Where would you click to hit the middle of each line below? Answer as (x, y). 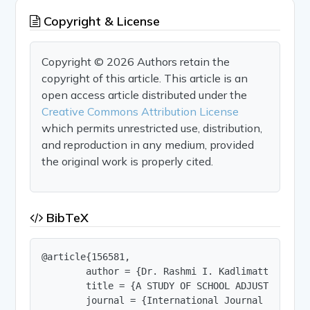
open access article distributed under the (145, 94)
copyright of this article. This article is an (145, 78)
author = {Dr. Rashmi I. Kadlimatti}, (164, 271)
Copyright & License (100, 21)
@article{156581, (86, 256)
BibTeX (66, 217)
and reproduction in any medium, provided (148, 144)
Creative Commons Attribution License (140, 111)
